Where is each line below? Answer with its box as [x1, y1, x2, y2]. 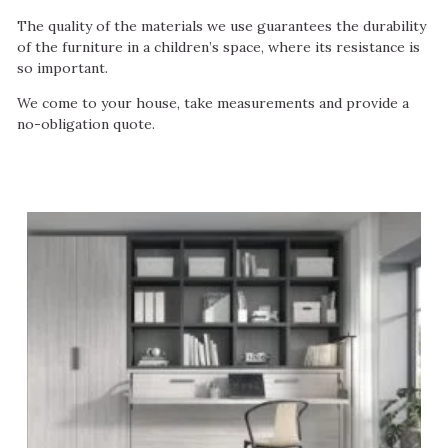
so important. [17, 58, 108, 77]
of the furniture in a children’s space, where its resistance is [17, 37, 420, 56]
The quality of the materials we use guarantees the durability [17, 16, 426, 35]
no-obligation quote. [17, 115, 155, 134]
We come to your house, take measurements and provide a [17, 94, 409, 113]
